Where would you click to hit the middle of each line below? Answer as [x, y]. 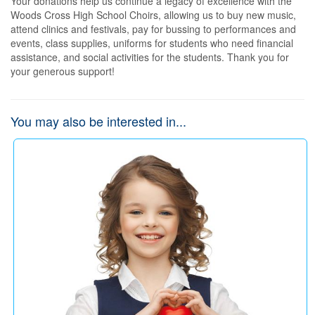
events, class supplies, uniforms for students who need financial [152, 43]
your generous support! [63, 71]
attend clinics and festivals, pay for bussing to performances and [153, 29]
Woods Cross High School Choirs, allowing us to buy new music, [153, 15]
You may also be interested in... [98, 121]
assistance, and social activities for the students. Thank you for [150, 57]
